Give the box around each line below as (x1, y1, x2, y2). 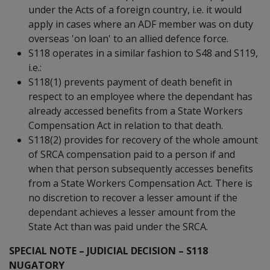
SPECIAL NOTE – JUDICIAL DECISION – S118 (9, 243, 208, 257)
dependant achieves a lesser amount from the (28, 205, 236, 219)
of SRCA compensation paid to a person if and (28, 147, 235, 161)
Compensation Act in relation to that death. (28, 118, 223, 132)
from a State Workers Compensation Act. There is (28, 176, 253, 190)
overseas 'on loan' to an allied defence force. (28, 31, 228, 45)
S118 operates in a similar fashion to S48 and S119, (28, 46, 258, 60)
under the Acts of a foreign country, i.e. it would (28, 2, 242, 16)
